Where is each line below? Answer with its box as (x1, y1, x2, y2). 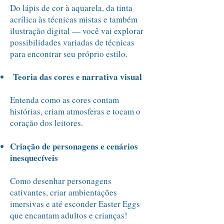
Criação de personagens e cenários (10, 140, 138, 152)
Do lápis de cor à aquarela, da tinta (10, 2, 132, 13)
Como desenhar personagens (10, 175, 111, 186)
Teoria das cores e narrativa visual (10, 70, 142, 83)
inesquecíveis (10, 151, 58, 164)
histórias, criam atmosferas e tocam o (10, 105, 140, 117)
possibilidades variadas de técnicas (10, 36, 134, 48)
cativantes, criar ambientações (10, 186, 117, 198)
